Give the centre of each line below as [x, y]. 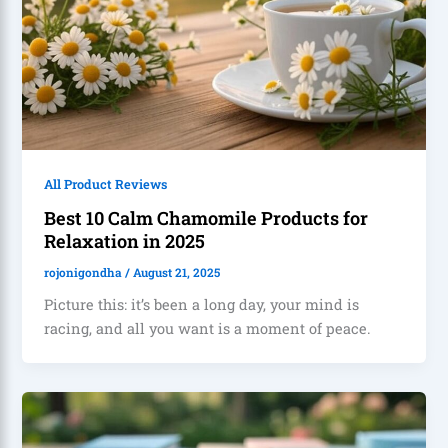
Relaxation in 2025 [125, 241]
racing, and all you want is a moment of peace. [208, 328]
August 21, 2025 [177, 273]
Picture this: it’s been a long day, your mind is [202, 304]
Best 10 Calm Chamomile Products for [206, 218]
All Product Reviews [106, 183]
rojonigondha [85, 273]
